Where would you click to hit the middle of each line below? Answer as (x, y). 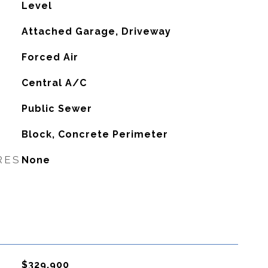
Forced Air (50, 57)
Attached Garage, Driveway (96, 31)
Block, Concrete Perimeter (95, 134)
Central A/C (54, 83)
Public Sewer (57, 109)
